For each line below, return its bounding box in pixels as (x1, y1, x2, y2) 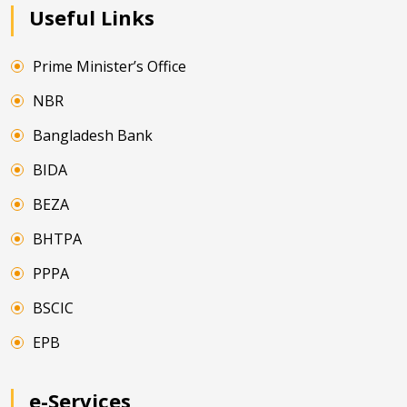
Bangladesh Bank (33, 125, 153, 146)
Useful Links (29, 4, 154, 32)
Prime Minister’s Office (33, 56, 186, 77)
